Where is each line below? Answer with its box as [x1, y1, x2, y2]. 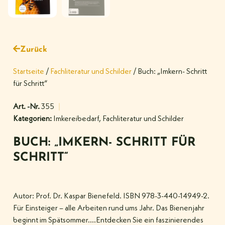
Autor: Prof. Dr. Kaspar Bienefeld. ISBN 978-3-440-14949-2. [13, 192, 209, 200]
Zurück [20, 45, 47, 54]
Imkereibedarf [53, 115, 99, 123]
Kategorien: [13, 115, 52, 123]
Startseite [13, 67, 44, 76]
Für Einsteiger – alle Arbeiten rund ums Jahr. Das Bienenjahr [13, 204, 204, 212]
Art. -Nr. [13, 102, 41, 111]
